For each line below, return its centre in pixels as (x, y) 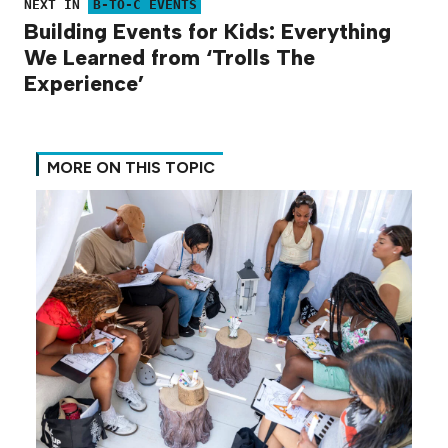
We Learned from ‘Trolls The (169, 56)
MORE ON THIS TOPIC (131, 168)
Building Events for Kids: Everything (207, 30)
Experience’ (84, 82)
